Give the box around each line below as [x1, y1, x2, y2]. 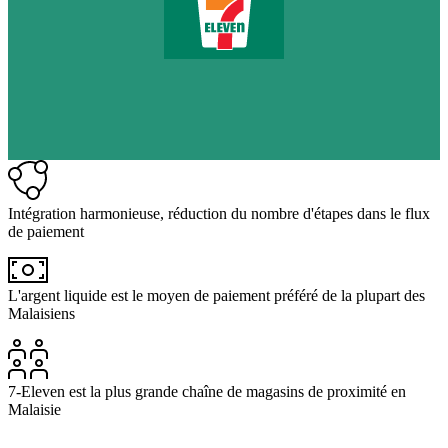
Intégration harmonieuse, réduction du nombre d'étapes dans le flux [8, 205, 430, 223]
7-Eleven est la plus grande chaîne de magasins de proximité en [8, 383, 406, 401]
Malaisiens [8, 305, 75, 323]
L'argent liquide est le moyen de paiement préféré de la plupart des [8, 287, 425, 305]
